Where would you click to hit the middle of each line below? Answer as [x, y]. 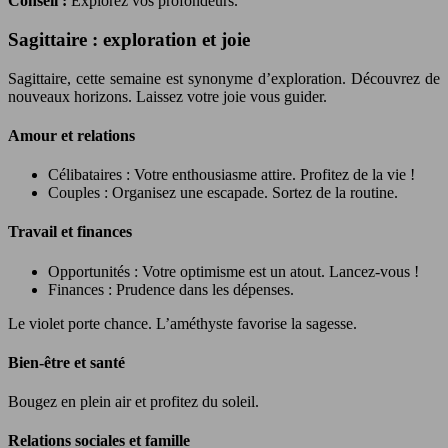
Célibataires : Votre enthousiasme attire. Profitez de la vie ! [231, 175]
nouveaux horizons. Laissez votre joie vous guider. [167, 96]
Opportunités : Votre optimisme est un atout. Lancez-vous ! [233, 271]
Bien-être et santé [66, 362]
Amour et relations [71, 135]
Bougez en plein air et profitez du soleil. [133, 402]
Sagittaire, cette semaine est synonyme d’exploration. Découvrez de [224, 78]
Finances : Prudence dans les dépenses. [171, 289]
